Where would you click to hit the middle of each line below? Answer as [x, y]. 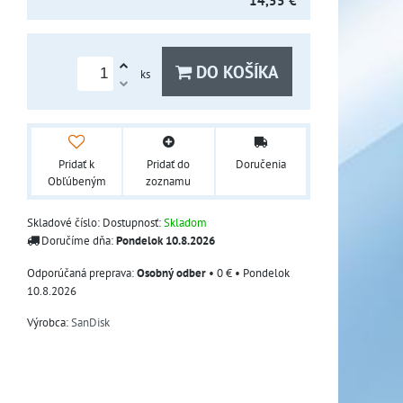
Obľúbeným [76, 181]
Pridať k [77, 164]
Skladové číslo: [65, 222]
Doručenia [260, 164]
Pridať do [169, 164]
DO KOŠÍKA [235, 72]
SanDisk [90, 322]
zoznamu [169, 181]
